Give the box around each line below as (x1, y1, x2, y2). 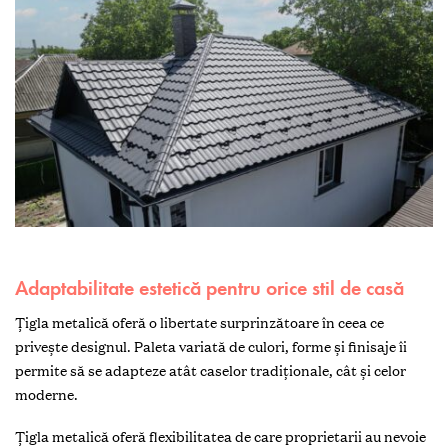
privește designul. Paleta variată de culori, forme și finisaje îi (15, 337, 407, 356)
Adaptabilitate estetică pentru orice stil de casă (15, 276, 404, 300)
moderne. (15, 385, 81, 404)
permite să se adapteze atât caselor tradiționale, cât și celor (15, 361, 406, 380)
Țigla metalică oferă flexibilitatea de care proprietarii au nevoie (15, 427, 426, 446)
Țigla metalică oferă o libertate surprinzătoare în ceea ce (15, 313, 384, 332)
